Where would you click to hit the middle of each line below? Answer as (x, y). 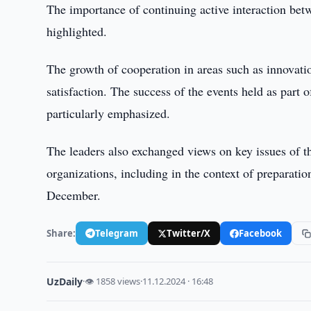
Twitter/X (189, 233)
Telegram (117, 233)
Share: (61, 233)
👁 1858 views (113, 281)
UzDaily (65, 281)
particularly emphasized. (109, 113)
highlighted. (77, 31)
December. (74, 195)
